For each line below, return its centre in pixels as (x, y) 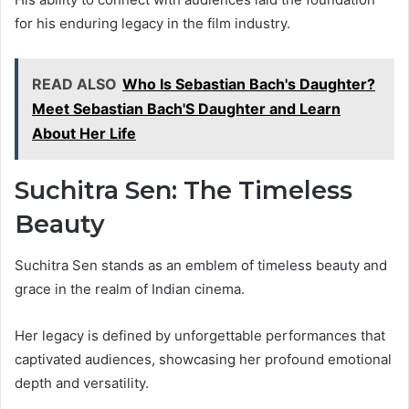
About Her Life (84, 134)
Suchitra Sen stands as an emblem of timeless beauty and (201, 265)
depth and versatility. (82, 383)
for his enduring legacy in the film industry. (152, 24)
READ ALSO (74, 84)
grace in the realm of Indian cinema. (130, 288)
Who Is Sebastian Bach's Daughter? (249, 84)
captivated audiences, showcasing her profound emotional (203, 359)
